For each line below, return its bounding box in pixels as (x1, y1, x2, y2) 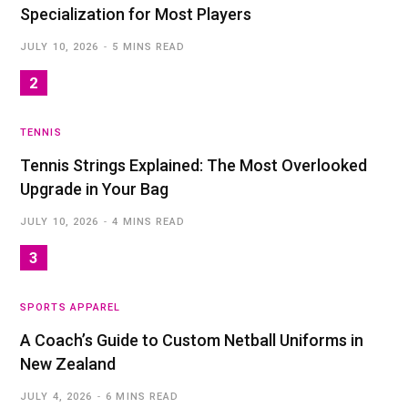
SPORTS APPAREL (20, 301, 121, 314)
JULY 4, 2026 (20, 391, 93, 403)
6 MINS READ (106, 391, 179, 403)
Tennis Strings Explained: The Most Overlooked (20, 156, 367, 176)
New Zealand (20, 354, 116, 374)
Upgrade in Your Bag (20, 179, 168, 199)
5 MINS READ (112, 41, 186, 54)
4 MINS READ (112, 216, 186, 229)
